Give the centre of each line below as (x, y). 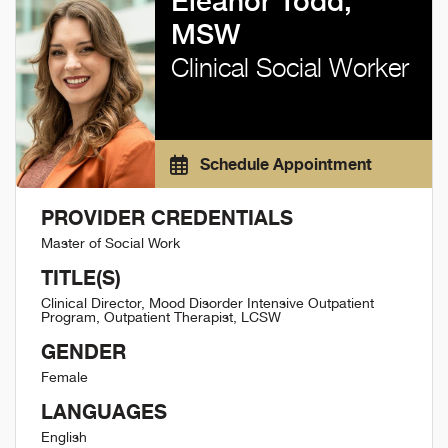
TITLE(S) (81, 277)
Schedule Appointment (283, 164)
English (64, 437)
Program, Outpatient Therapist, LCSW (161, 317)
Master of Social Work (110, 243)
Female (64, 377)
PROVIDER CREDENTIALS (167, 217)
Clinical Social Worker (289, 67)
